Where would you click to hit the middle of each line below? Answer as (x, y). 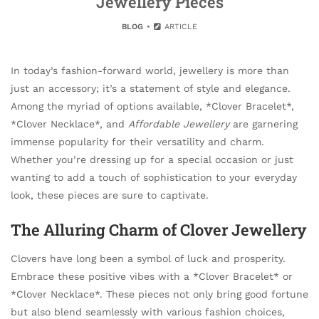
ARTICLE (180, 27)
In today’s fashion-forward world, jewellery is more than (150, 70)
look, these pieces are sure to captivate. (110, 195)
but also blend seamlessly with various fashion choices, (148, 312)
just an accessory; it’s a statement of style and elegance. (151, 88)
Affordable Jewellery (179, 124)
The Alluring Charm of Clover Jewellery (159, 229)
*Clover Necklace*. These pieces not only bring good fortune (159, 294)
